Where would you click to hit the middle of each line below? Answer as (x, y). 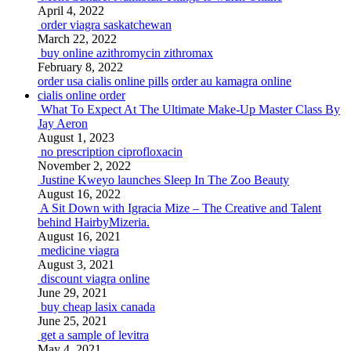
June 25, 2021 (72, 321)
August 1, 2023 (76, 138)
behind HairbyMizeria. (94, 222)
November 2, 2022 (84, 166)
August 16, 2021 (79, 236)
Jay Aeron (63, 123)
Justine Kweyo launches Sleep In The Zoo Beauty (165, 180)
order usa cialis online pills (103, 81)
